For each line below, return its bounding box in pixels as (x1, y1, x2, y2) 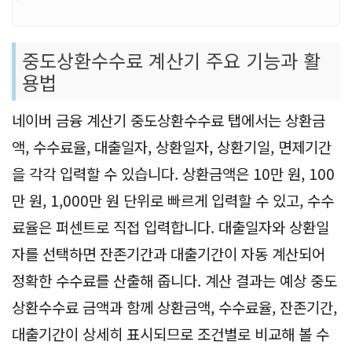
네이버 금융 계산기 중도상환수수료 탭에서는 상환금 (12, 108, 325, 130)
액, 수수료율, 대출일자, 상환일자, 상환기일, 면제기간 (12, 135, 332, 157)
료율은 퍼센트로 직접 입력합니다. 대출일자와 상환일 (12, 215, 329, 237)
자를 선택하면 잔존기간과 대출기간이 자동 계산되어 (12, 242, 325, 264)
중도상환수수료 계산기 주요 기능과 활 (22, 46, 321, 74)
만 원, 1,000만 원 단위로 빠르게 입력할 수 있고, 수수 (12, 189, 334, 211)
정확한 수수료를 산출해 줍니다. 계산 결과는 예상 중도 (12, 269, 337, 291)
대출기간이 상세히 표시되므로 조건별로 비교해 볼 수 (12, 322, 329, 344)
